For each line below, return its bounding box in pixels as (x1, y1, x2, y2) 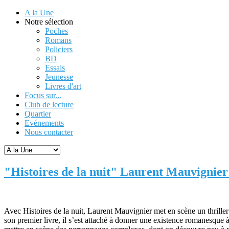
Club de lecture (25, 100, 74, 109)
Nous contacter (25, 128, 73, 136)
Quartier (25, 109, 51, 118)
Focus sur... (25, 91, 61, 100)
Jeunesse (45, 73, 73, 81)
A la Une (25, 8, 54, 17)
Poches (45, 27, 68, 35)
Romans (45, 36, 72, 44)
